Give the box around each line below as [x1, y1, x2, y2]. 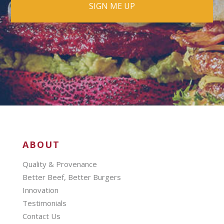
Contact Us [22, 210, 60, 221]
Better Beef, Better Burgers [22, 171, 121, 182]
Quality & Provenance [22, 158, 97, 169]
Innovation [22, 184, 58, 195]
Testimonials [22, 197, 66, 208]
